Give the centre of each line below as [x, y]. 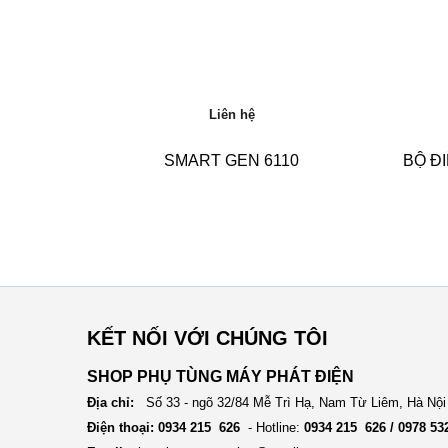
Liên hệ [231, 114]
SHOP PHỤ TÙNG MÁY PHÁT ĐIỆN [220, 376]
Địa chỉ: [110, 402]
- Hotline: [272, 427]
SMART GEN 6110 [232, 160]
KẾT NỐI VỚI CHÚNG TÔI [207, 337]
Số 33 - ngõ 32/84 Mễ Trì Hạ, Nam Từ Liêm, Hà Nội [290, 402]
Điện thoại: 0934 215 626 [163, 427]
